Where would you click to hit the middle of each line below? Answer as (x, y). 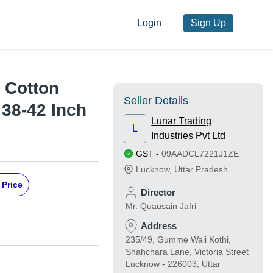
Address (159, 226)
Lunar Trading (182, 121)
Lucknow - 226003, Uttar (173, 264)
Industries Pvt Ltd (189, 136)
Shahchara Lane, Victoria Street (187, 252)
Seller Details (156, 101)
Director (158, 193)
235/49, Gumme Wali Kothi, (178, 240)
